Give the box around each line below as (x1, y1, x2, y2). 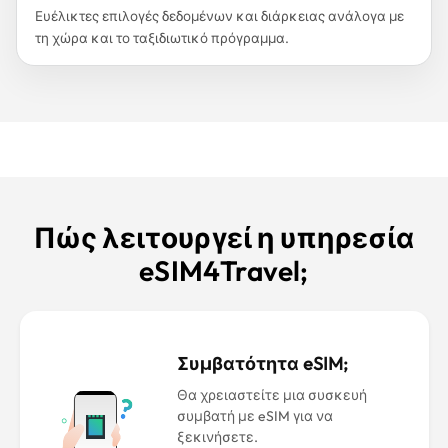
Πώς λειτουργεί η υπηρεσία (33, 220, 415, 255)
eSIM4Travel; (139, 253, 309, 288)
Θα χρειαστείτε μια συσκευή (176, 386, 367, 404)
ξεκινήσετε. (176, 428, 258, 446)
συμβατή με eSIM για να (176, 407, 333, 425)
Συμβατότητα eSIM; (176, 352, 348, 375)
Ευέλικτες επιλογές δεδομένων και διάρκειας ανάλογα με (35, 7, 404, 25)
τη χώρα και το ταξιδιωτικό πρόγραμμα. (35, 29, 289, 47)
